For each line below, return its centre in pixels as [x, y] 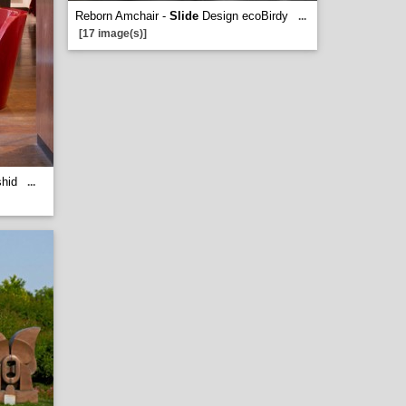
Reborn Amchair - [122, 16]
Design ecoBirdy [243, 16]
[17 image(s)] [113, 34]
